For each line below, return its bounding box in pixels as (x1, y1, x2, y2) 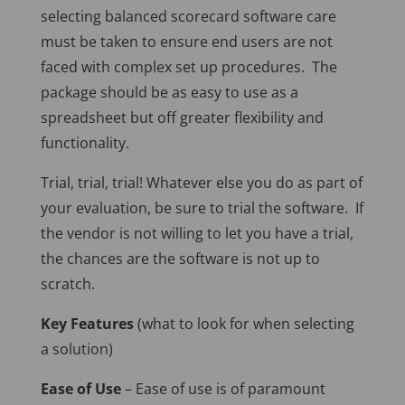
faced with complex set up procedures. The (40, 57, 337, 78)
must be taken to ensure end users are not (40, 32, 333, 52)
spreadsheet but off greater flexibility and (40, 108, 324, 128)
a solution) (40, 339, 113, 360)
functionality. (40, 133, 129, 154)
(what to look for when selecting (133, 314, 354, 334)
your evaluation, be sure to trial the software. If (40, 198, 363, 219)
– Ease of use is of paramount (120, 379, 325, 400)
